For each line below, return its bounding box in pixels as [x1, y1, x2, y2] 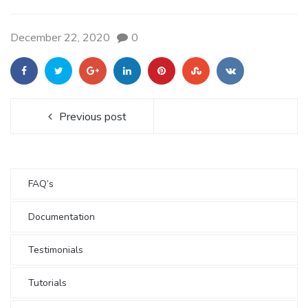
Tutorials [28, 276, 67, 289]
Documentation [28, 210, 95, 223]
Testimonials [28, 243, 83, 256]
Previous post [59, 109, 126, 123]
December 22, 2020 [10, 30, 110, 44]
